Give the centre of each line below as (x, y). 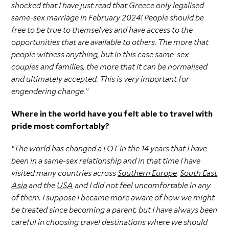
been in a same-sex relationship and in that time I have (106, 161)
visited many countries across (65, 173)
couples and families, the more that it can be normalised (110, 66)
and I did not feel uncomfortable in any (142, 185)
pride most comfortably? (61, 126)
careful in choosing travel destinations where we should (110, 222)
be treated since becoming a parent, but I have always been (114, 210)
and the (42, 185)
